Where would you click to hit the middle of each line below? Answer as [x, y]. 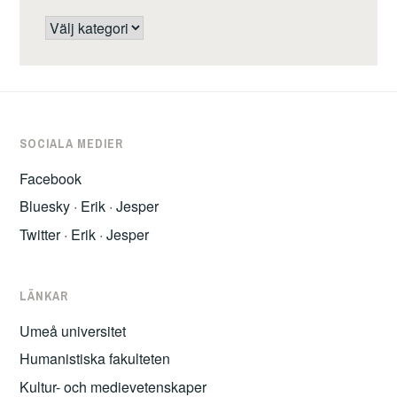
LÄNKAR [44, 296]
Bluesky [45, 206]
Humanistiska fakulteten [95, 359]
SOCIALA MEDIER [72, 143]
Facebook [51, 178]
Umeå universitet [73, 331]
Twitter [40, 234]
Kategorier [82, 27]
